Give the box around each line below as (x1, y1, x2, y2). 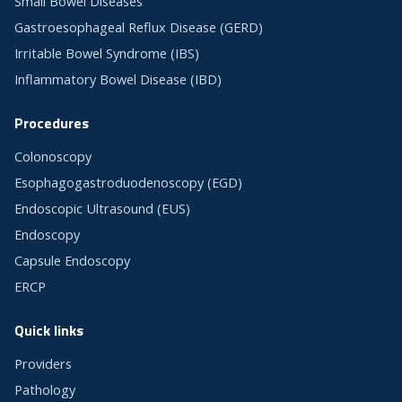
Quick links (14, 319, 83, 342)
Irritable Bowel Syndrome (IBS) (14, 45, 199, 63)
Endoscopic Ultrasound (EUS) (14, 200, 190, 218)
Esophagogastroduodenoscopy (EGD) (14, 174, 242, 192)
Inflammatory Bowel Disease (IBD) (14, 71, 222, 89)
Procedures (14, 112, 89, 135)
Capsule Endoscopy (14, 252, 130, 270)
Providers (14, 355, 72, 373)
